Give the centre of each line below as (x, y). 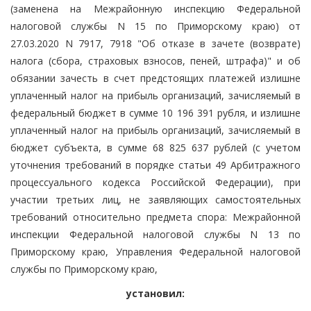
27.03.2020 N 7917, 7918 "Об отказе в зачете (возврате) (155, 43)
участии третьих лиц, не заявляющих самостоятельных (155, 199)
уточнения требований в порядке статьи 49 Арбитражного (155, 165)
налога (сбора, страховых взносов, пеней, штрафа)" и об (155, 60)
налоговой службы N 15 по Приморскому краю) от (155, 26)
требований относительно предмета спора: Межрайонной (155, 217)
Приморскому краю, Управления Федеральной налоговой (155, 251)
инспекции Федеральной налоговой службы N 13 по (155, 234)
